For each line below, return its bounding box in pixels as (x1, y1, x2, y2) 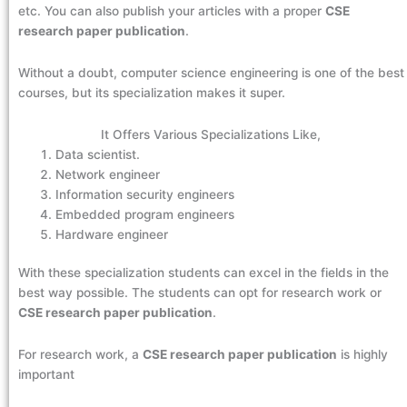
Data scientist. (55, 146, 144, 162)
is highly (337, 347, 388, 362)
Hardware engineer (55, 226, 176, 242)
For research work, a (18, 347, 143, 362)
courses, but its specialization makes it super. (18, 84, 293, 100)
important (18, 367, 82, 382)
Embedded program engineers (55, 206, 239, 222)
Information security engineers (55, 186, 243, 202)
